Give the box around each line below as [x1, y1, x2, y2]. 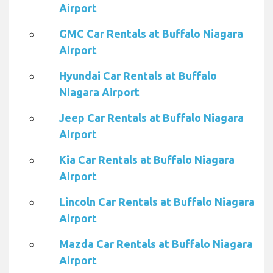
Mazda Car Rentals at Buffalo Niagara [59, 238, 253, 250]
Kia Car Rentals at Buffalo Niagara [59, 154, 235, 166]
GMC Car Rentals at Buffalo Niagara [59, 27, 243, 40]
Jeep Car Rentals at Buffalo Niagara [59, 112, 244, 124]
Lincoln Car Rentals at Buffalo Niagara [59, 196, 255, 208]
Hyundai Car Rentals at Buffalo [59, 69, 217, 82]
